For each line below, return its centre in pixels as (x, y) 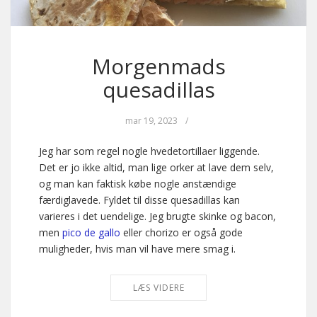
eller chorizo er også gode (181, 232)
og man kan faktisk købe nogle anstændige (138, 183)
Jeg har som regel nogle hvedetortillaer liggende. (149, 151)
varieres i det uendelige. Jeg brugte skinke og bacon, (157, 216)
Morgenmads (158, 66)
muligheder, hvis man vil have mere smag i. (137, 248)
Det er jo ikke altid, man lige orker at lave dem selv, (156, 167)
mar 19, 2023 (151, 120)
